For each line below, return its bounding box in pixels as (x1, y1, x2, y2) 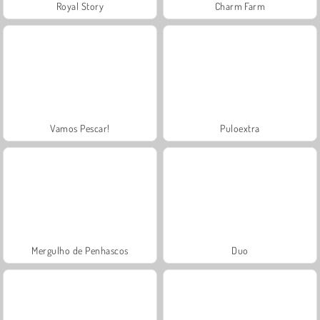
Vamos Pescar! (50, 121, 110, 134)
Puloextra (220, 121, 260, 134)
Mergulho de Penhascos (31, 244, 129, 256)
